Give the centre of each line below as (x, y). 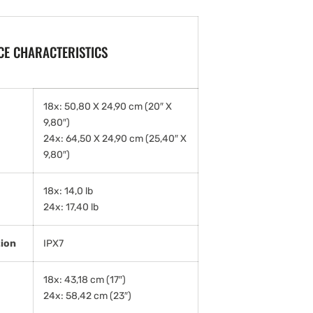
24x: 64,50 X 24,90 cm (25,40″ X (115, 138)
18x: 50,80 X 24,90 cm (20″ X (108, 106)
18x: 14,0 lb (68, 191)
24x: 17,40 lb (71, 207)
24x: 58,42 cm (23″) (87, 296)
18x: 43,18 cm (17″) (85, 279)
